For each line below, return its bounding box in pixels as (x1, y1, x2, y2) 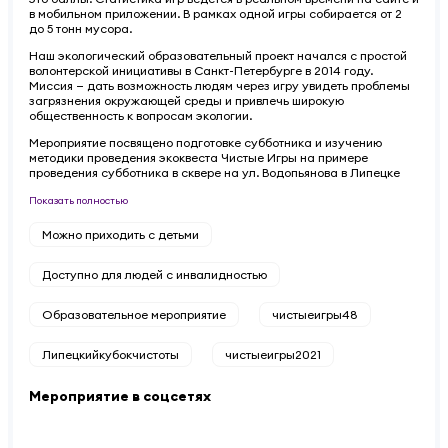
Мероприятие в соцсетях (29, 386, 211, 405)
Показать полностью (29, 193, 128, 207)
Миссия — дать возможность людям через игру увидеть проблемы (29, 77, 410, 93)
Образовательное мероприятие (42, 306, 226, 322)
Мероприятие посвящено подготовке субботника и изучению (29, 134, 382, 150)
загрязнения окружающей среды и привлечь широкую (29, 92, 344, 108)
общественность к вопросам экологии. (29, 107, 252, 123)
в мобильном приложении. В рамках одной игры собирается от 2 (29, 5, 402, 21)
